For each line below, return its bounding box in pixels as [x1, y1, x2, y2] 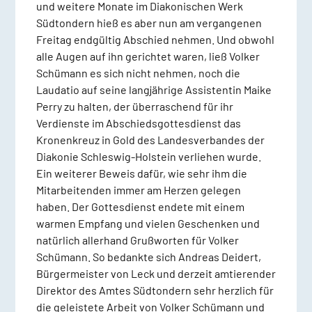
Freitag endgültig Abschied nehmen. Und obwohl [36, 33, 274, 47]
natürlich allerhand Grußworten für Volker [36, 233, 239, 247]
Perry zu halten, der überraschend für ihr [36, 100, 233, 114]
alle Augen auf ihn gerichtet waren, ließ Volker [36, 49, 260, 63]
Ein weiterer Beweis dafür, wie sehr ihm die [36, 166, 247, 180]
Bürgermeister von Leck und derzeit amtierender [36, 267, 276, 281]
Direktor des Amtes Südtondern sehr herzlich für [36, 283, 274, 297]
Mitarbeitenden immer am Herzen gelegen [36, 183, 241, 197]
